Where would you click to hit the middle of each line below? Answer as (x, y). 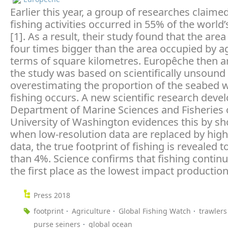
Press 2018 (52, 195)
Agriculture (91, 211)
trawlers (213, 211)
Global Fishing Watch (155, 211)
